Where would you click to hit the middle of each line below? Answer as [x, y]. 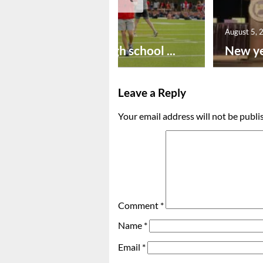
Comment [139, 205]
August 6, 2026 [69, 32]
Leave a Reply [152, 93]
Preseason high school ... [109, 50]
